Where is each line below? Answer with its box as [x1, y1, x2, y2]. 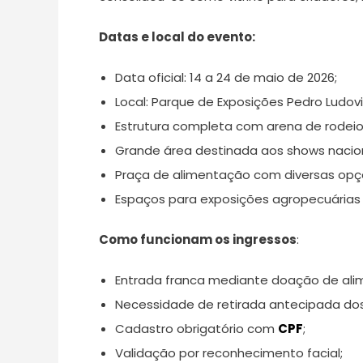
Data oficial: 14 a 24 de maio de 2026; [115, 69, 337, 86]
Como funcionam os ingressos [99, 231, 297, 248]
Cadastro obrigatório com [115, 320, 278, 337]
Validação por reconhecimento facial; [115, 344, 343, 361]
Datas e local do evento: [99, 28, 255, 45]
